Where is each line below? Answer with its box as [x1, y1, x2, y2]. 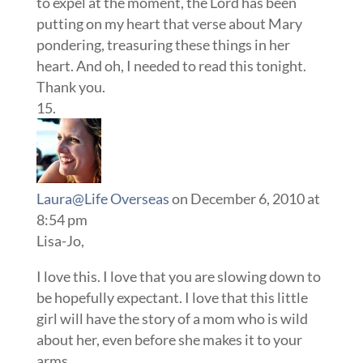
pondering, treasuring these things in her [36, 36, 290, 53]
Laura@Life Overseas [36, 190, 169, 207]
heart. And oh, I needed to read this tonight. [36, 57, 306, 75]
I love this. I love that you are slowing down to [36, 267, 321, 285]
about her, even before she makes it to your [36, 331, 302, 348]
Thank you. [36, 78, 105, 96]
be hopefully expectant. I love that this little [36, 288, 308, 306]
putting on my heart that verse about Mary [36, 15, 302, 32]
